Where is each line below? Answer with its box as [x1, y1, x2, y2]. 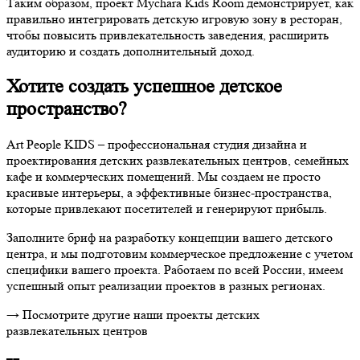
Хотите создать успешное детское [6, 76, 282, 98]
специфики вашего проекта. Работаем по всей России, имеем [6, 262, 343, 278]
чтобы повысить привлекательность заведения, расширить [6, 27, 329, 43]
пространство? [6, 98, 127, 121]
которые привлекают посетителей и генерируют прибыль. [6, 201, 327, 217]
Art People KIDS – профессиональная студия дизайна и [6, 137, 307, 153]
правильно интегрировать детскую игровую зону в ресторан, [6, 11, 342, 27]
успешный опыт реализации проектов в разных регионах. [6, 278, 325, 294]
